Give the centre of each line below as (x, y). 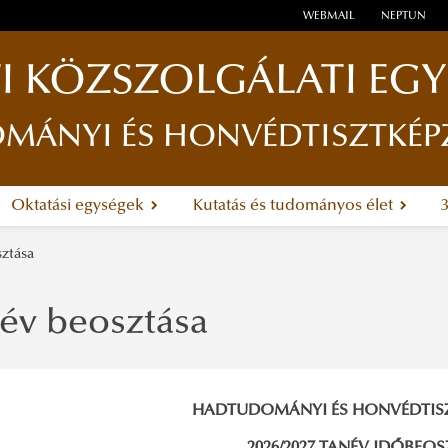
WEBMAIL (329, 17)
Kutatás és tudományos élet (294, 206)
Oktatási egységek (79, 206)
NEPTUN (403, 17)
